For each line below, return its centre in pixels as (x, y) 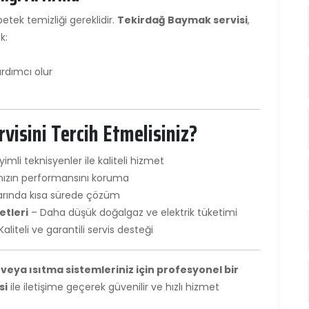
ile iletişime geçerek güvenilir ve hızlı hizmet (113, 287)
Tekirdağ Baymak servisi (182, 20)
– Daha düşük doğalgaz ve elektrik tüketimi (133, 212)
